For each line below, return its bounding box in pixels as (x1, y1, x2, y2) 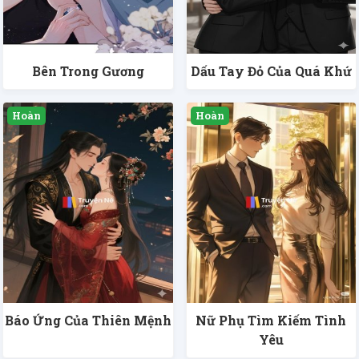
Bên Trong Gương (31, 63, 144, 80)
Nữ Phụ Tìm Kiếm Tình (196, 312, 347, 329)
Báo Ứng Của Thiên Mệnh (4, 312, 171, 329)
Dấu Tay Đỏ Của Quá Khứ (190, 63, 352, 80)
